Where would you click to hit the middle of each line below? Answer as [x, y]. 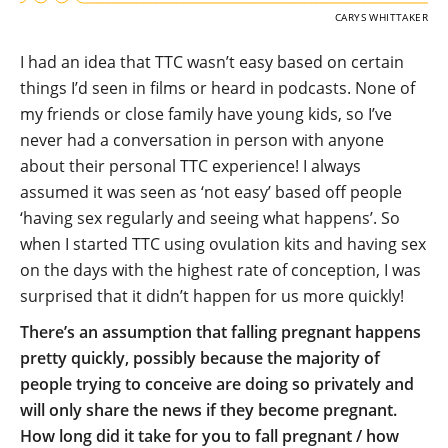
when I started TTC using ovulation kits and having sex [223, 244]
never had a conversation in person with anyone [202, 140]
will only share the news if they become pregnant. [208, 410]
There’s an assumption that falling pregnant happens [220, 332]
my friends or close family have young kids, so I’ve [206, 114]
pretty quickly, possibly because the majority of [200, 358]
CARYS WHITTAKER [381, 17]
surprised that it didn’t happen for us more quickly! [212, 296]
